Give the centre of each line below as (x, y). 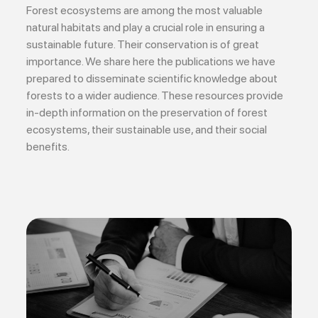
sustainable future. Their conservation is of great (143, 44)
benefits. (48, 146)
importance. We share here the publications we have (151, 61)
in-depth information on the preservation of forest (147, 112)
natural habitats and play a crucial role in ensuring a (146, 27)
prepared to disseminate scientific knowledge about (152, 78)
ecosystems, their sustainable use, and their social (147, 129)
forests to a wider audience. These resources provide (155, 95)
